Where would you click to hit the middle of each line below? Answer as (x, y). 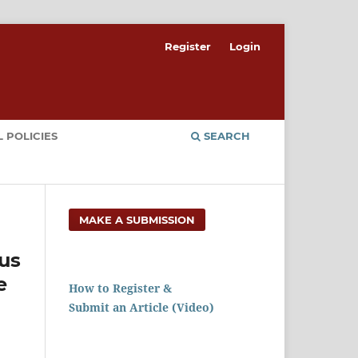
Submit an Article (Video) (141, 307)
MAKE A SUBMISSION (137, 219)
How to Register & (120, 288)
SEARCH (225, 135)
